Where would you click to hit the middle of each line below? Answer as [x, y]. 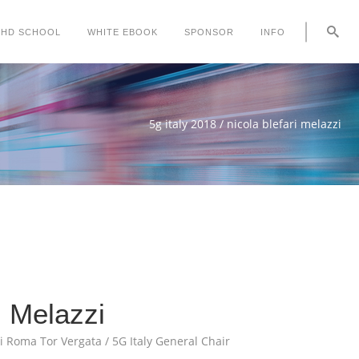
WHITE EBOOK [122, 31]
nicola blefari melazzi [284, 124]
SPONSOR [209, 31]
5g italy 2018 [183, 124]
